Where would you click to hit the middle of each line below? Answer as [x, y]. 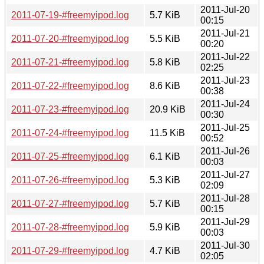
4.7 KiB [165, 250]
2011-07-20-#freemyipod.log [70, 38]
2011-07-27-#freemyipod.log [70, 203]
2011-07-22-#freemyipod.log [70, 85]
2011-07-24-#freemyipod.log [70, 133]
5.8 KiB [165, 62]
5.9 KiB [165, 227]
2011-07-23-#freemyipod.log [70, 109]
